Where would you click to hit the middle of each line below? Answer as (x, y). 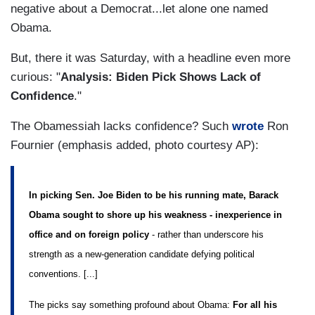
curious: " (36, 77)
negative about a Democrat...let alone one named (139, 9)
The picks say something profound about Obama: (131, 304)
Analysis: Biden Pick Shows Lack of (161, 77)
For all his (255, 304)
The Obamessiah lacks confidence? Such (121, 127)
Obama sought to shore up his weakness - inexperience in (155, 214)
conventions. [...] (63, 274)
